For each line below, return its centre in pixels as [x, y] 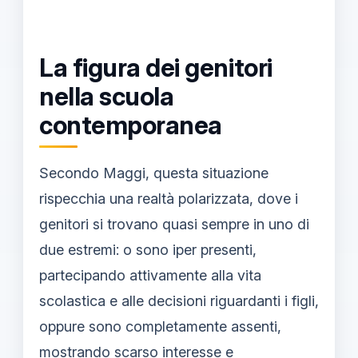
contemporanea [131, 125]
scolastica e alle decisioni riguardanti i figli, [179, 300]
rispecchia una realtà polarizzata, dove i [169, 198]
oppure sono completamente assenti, [160, 326]
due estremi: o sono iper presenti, [148, 249]
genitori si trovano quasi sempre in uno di [174, 224]
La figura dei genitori [156, 68]
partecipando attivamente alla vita [150, 275]
